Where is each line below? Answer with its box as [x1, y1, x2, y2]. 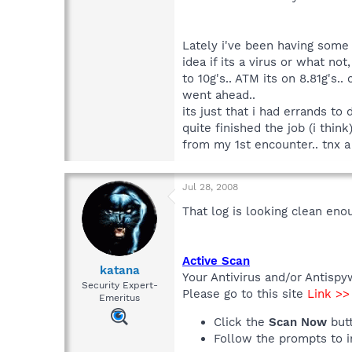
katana [99, 262, 140, 277]
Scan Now [269, 315, 327, 330]
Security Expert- [81, 279, 158, 291]
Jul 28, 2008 [182, 181, 238, 193]
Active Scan [182, 254, 250, 269]
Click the [214, 315, 269, 330]
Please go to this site [182, 287, 307, 302]
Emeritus [99, 291, 140, 303]
